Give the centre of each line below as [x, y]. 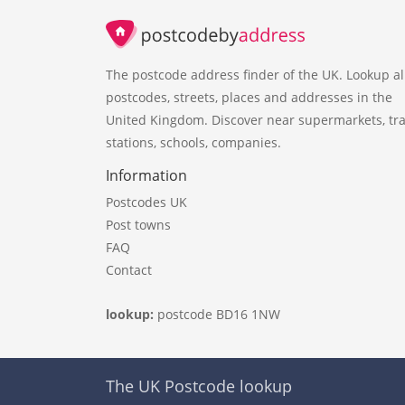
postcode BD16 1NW [219, 314]
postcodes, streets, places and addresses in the [249, 97]
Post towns [138, 224]
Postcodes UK [146, 202]
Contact [129, 269]
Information [146, 175]
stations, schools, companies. [193, 142]
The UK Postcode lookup [199, 386]
